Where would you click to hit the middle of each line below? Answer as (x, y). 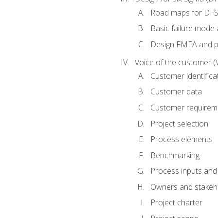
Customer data (176, 92)
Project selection (179, 123)
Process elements (181, 139)
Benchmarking (175, 155)
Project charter (176, 203)
